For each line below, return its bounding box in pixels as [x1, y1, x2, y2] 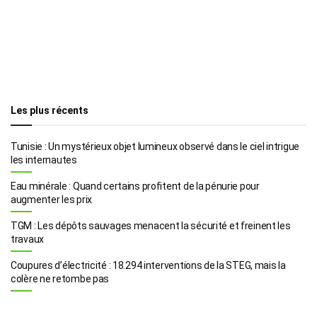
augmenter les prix [11, 193, 92, 205]
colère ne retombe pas [11, 272, 110, 284]
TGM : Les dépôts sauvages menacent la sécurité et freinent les [11, 219, 291, 231]
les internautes [11, 154, 77, 166]
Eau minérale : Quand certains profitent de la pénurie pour [11, 180, 260, 192]
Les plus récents [11, 104, 88, 116]
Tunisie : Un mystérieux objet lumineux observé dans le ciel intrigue [11, 140, 299, 152]
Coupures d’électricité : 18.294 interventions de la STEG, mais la [11, 259, 286, 271]
